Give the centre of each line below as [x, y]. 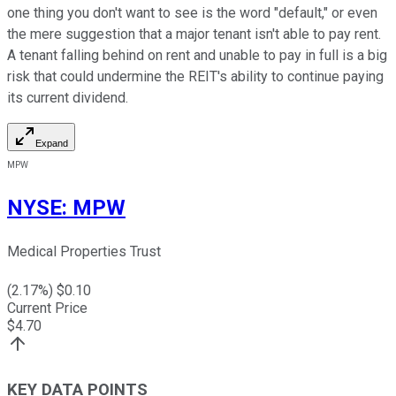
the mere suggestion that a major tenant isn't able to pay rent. [194, 34]
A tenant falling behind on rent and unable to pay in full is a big [197, 56]
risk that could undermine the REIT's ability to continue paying [195, 77]
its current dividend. [69, 98]
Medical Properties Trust [84, 252]
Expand [52, 144]
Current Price [47, 308]
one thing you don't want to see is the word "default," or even [192, 13]
